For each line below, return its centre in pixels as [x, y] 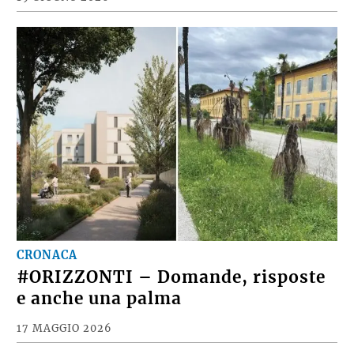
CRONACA [47, 255]
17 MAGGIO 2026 [65, 328]
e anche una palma [100, 298]
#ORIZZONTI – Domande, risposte [171, 277]
